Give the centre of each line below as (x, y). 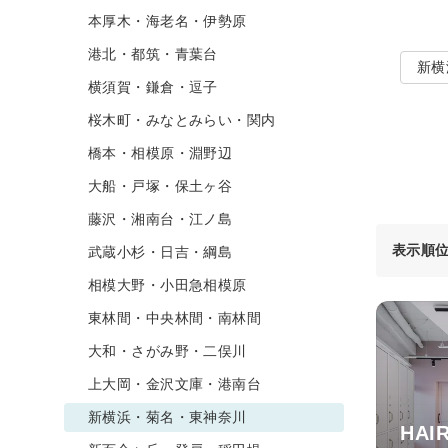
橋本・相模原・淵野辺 (160, 152)
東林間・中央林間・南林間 (175, 317)
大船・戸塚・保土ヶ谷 (160, 185)
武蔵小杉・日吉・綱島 (160, 251)
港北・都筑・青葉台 (153, 53)
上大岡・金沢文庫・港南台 (175, 383)
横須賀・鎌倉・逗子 (153, 86)
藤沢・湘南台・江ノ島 (160, 218)
